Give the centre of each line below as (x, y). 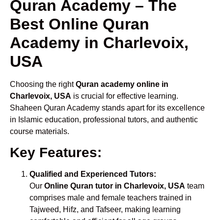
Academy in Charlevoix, (99, 42)
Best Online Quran (80, 24)
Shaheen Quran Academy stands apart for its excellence (107, 108)
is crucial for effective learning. (125, 96)
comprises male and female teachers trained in (110, 198)
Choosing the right (43, 84)
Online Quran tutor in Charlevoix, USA (115, 186)
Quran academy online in (122, 84)
